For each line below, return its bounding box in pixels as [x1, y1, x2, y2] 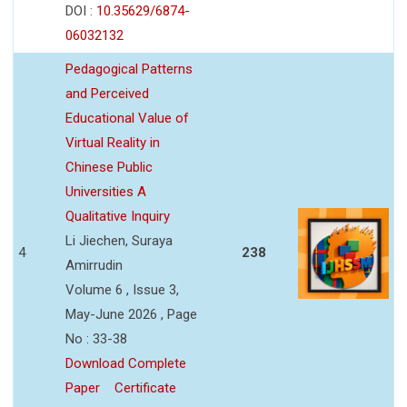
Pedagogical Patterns [65, 60, 193, 77]
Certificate [114, 379, 176, 396]
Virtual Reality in [65, 134, 160, 151]
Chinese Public [65, 158, 153, 175]
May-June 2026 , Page [65, 305, 197, 323]
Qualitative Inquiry [65, 207, 170, 224]
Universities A [65, 183, 146, 200]
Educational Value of [65, 109, 189, 126]
